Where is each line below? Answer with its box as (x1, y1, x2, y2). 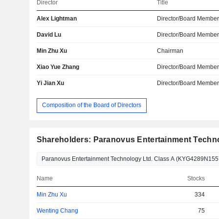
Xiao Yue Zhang (36, 63, 79, 70)
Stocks (187, 175, 205, 182)
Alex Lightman (36, 15, 77, 22)
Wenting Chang (36, 207, 78, 214)
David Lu (36, 31, 61, 38)
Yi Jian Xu (36, 79, 64, 87)
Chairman (157, 47, 184, 54)
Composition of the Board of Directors (42, 102, 141, 109)
